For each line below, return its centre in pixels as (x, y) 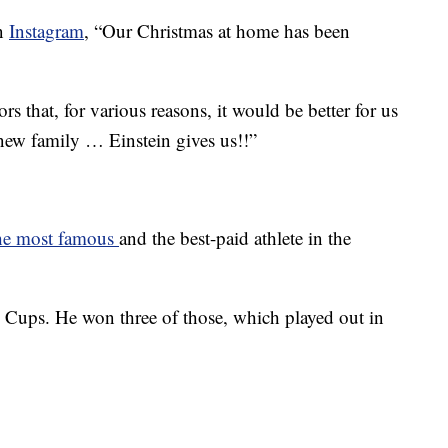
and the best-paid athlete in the (235, 238)
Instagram (46, 31)
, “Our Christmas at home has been (217, 31)
